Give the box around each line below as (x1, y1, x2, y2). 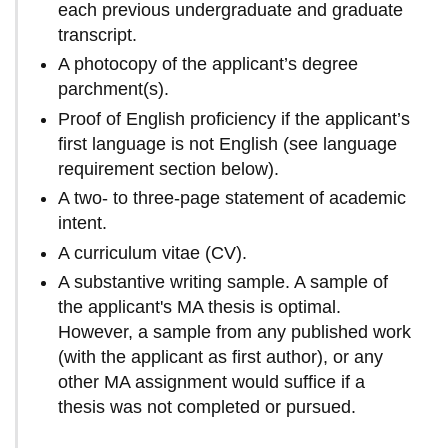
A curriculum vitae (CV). (58, 242, 248, 263)
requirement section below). (58, 158, 280, 179)
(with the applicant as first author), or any (58, 347, 384, 368)
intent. (58, 213, 108, 234)
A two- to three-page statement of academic (58, 188, 407, 209)
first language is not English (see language (58, 133, 398, 154)
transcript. (58, 24, 138, 45)
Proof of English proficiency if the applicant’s (58, 108, 411, 129)
